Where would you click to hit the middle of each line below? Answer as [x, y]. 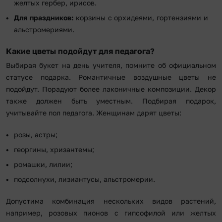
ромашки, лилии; [43, 164]
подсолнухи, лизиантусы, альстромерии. [84, 179]
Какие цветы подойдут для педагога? [80, 51]
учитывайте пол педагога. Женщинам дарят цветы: [94, 112]
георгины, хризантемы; [54, 149]
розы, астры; [36, 134]
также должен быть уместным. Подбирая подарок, [111, 101]
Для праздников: [44, 17]
